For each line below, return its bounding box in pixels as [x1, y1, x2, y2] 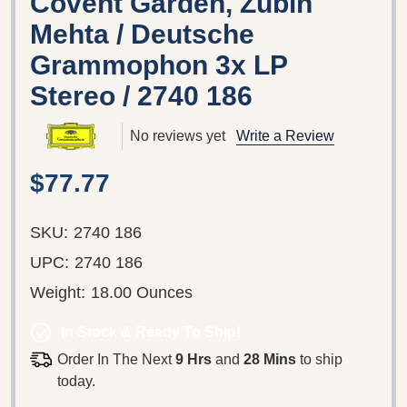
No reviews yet [130, 127, 225, 144]
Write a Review [236, 127, 334, 144]
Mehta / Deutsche [30, 18, 254, 49]
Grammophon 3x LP [30, 49, 287, 80]
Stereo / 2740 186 [30, 80, 253, 111]
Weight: [30, 283, 85, 302]
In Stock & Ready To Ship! [57, 323, 241, 340]
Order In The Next [56, 351, 175, 367]
